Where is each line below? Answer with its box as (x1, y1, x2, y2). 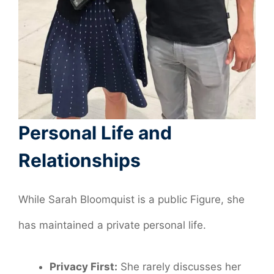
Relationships (18, 149, 141, 172)
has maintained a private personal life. (18, 219, 206, 232)
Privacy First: (50, 260, 117, 273)
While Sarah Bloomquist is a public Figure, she (18, 193, 245, 206)
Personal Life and (18, 122, 172, 144)
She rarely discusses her (117, 260, 241, 273)
